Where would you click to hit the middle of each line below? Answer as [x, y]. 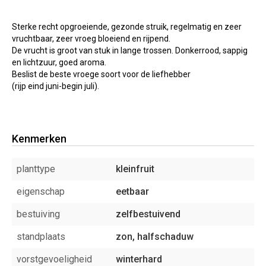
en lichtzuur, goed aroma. [59, 62]
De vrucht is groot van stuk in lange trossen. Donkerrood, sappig [130, 50]
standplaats [41, 237]
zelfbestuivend [148, 214]
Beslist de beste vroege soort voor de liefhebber [101, 74]
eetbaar [132, 191]
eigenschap [41, 191]
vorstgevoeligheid [54, 259]
